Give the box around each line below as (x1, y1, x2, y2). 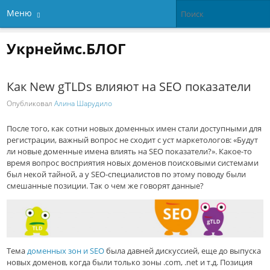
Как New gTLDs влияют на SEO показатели (7, 78, 252, 95)
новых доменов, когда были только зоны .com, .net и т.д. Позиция (7, 257, 253, 268)
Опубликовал (7, 98, 55, 109)
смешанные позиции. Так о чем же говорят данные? (7, 180, 204, 192)
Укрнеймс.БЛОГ (7, 38, 126, 58)
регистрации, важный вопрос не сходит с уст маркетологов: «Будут (7, 134, 259, 146)
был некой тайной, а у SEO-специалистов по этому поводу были (7, 169, 246, 180)
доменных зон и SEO (27, 245, 105, 257)
